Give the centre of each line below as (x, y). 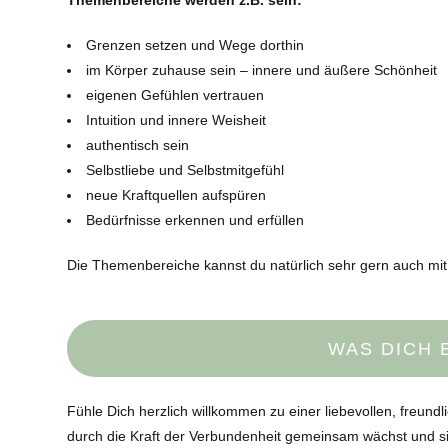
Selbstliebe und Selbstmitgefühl (185, 170)
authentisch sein (138, 145)
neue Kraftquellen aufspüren (176, 195)
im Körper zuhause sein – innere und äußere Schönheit (262, 70)
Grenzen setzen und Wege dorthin (195, 45)
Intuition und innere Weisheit (176, 120)
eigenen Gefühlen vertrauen (175, 95)
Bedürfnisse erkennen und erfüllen (195, 220)
